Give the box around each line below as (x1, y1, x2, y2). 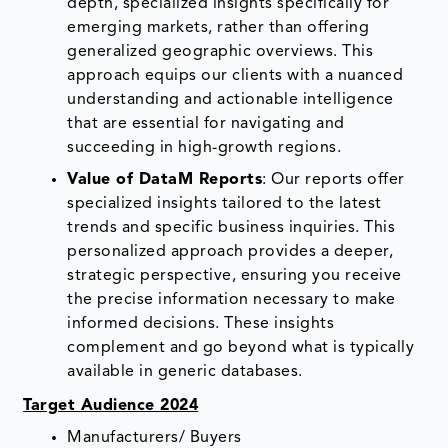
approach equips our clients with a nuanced (67, 67, 404, 84)
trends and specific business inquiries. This (67, 219, 396, 236)
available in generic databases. (67, 363, 303, 380)
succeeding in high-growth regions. (67, 139, 342, 156)
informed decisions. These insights (67, 315, 335, 332)
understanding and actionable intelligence (67, 91, 394, 108)
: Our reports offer (262, 171, 405, 188)
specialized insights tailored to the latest (67, 195, 382, 212)
